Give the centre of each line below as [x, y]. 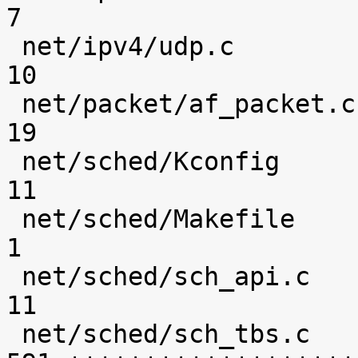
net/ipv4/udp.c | [14, 46]
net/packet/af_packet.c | [14, 104]
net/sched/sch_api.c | [14, 276]
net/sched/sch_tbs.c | [14, 334]
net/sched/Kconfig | [14, 161]
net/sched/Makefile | [14, 219]
